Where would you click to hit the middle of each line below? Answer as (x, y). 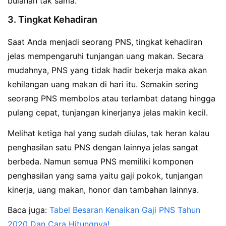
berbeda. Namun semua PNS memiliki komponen (100, 161)
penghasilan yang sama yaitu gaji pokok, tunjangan (105, 175)
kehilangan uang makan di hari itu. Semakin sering (103, 84)
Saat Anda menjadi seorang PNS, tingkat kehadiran (105, 42)
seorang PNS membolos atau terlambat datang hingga (111, 98)
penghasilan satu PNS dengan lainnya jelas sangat (103, 147)
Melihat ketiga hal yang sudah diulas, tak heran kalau (108, 133)
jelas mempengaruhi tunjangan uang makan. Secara (105, 56)
